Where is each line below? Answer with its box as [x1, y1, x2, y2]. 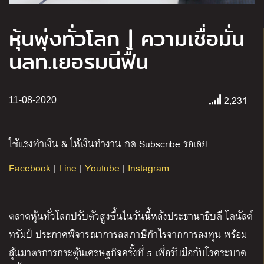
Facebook [9, 160, 51, 176]
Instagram [128, 160, 169, 176]
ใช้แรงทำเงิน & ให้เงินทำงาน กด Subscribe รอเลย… [9, 136, 217, 152]
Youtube [85, 160, 120, 176]
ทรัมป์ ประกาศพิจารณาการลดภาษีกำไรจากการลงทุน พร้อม [9, 226, 247, 243]
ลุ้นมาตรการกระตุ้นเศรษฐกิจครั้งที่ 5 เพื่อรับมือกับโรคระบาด [9, 245, 246, 261]
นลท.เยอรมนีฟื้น [9, 46, 148, 78]
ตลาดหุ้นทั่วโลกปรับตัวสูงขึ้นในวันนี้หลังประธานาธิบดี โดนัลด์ [9, 208, 253, 225]
